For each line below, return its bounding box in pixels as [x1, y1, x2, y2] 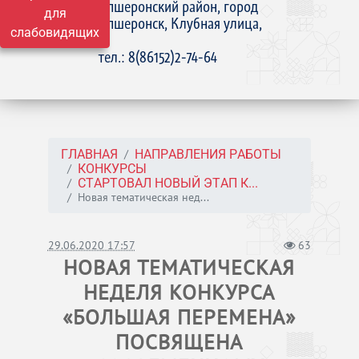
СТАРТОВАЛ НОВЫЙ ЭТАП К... [77, 175, 258, 191]
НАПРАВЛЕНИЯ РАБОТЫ [134, 147, 281, 162]
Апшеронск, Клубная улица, [99, 14, 263, 33]
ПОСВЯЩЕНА [115, 329, 244, 355]
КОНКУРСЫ [77, 161, 147, 176]
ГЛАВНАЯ [60, 147, 118, 162]
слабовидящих [10, 25, 99, 40]
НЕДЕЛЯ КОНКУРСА [83, 279, 276, 305]
